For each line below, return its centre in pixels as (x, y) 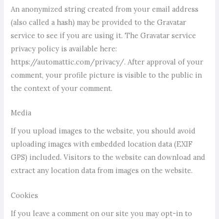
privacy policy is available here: (64, 48)
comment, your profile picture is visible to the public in (107, 75)
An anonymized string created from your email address (105, 9)
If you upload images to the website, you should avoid (103, 131)
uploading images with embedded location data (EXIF (102, 144)
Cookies (25, 195)
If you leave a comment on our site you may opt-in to (102, 213)
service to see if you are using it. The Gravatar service (104, 35)
